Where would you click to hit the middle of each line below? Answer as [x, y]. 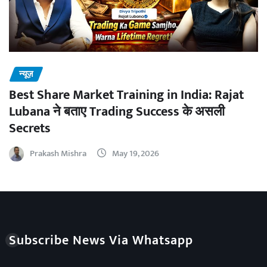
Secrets [30, 129]
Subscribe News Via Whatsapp [101, 240]
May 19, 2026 [136, 154]
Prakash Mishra [58, 154]
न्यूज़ [26, 74]
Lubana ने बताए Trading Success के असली [117, 112]
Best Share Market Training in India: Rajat [126, 95]
